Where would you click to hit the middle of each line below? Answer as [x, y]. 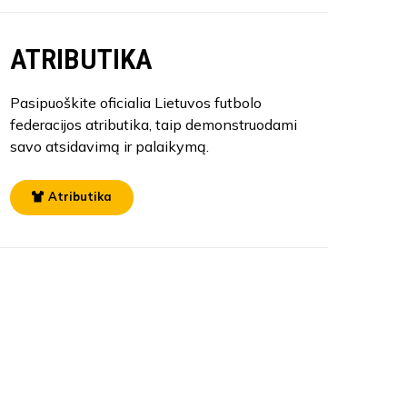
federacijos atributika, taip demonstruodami [153, 124]
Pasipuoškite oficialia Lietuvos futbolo [135, 102]
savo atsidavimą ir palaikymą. [109, 146]
